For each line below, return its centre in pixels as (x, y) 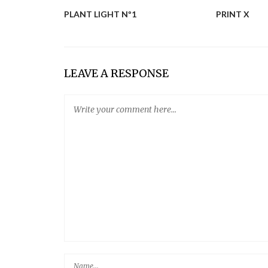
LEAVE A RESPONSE (116, 74)
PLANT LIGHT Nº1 (100, 14)
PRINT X (233, 14)
